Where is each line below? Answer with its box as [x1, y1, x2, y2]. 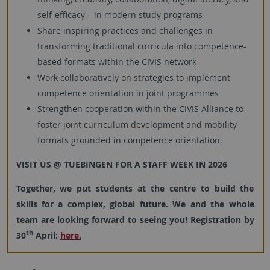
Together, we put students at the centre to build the [16, 182, 254, 194]
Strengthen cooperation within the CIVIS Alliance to [37, 102, 243, 115]
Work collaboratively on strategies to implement [37, 71, 230, 83]
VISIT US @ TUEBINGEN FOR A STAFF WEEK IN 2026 [16, 158, 227, 170]
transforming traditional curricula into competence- [37, 40, 246, 52]
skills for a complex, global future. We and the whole [16, 198, 254, 210]
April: [33, 229, 60, 241]
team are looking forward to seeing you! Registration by [16, 213, 254, 225]
